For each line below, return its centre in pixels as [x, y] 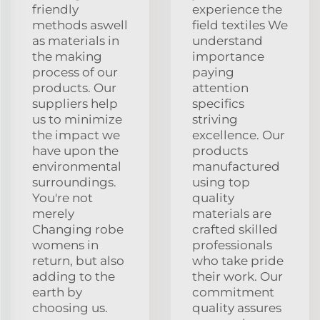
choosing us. [70, 307]
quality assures [237, 307]
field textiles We [240, 25]
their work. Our [237, 276]
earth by [57, 292]
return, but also [78, 260]
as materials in [76, 40]
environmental [77, 166]
